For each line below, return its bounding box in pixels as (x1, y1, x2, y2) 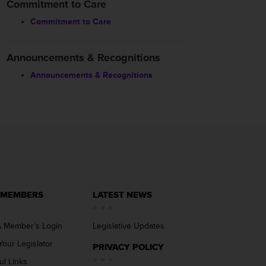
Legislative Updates (93, 221, 164, 231)
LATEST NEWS (93, 189, 152, 201)
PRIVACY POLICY (93, 242, 164, 253)
